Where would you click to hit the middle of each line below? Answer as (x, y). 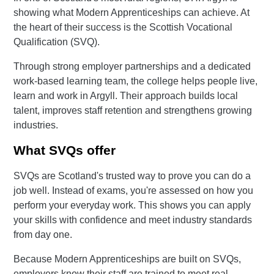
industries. (36, 125)
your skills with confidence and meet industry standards (133, 220)
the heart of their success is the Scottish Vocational (123, 27)
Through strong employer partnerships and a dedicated (132, 66)
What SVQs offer (65, 150)
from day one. (43, 234)
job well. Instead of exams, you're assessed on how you (134, 190)
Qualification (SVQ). (57, 42)
